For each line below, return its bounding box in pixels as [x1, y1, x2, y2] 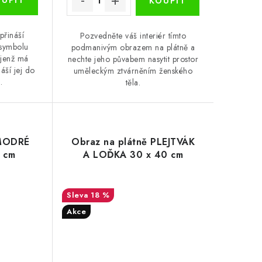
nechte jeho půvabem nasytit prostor [67, 53, 199, 65]
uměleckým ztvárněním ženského [73, 64, 193, 77]
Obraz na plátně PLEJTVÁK [71, 135, 195, 149]
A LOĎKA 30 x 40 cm [83, 147, 184, 161]
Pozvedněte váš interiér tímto [80, 29, 187, 42]
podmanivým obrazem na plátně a [71, 41, 195, 53]
